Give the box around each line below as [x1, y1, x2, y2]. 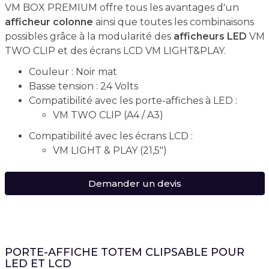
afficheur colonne [4, 16, 93, 28]
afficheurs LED [173, 31, 247, 42]
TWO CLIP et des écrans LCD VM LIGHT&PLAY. [4, 45, 226, 56]
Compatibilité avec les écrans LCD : [28, 130, 193, 142]
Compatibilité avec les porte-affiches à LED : [28, 95, 237, 106]
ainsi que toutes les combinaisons [92, 16, 254, 28]
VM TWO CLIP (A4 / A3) [52, 109, 163, 121]
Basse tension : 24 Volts [28, 80, 138, 92]
